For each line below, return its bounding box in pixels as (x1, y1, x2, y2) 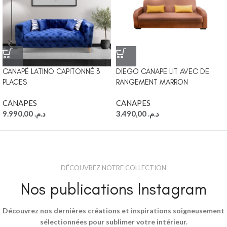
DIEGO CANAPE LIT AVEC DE (116, 67, 209, 77)
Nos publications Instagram (20, 179, 207, 199)
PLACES (3, 78, 27, 87)
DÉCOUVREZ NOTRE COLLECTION (61, 164, 166, 172)
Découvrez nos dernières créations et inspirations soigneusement (3, 206, 224, 215)
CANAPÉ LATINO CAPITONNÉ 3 (3, 67, 100, 77)
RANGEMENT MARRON (116, 78, 188, 87)
